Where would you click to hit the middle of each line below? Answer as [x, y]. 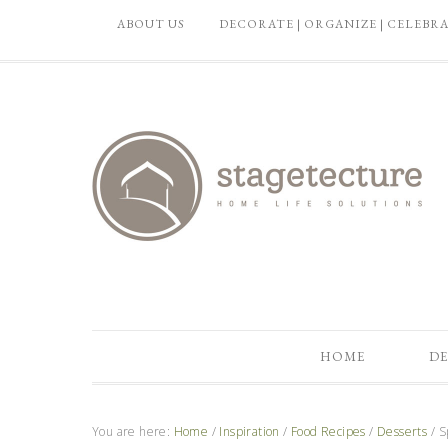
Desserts [402, 431]
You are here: [133, 431]
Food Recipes [328, 431]
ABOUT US [151, 24]
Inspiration [249, 431]
